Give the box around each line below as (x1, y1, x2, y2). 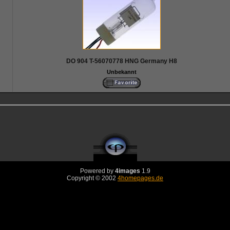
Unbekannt (106, 69, 137, 75)
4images (114, 167, 140, 175)
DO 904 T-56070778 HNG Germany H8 (66, 57, 177, 65)
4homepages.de (118, 175, 163, 182)
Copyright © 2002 (67, 175, 116, 182)
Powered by (80, 167, 115, 175)
